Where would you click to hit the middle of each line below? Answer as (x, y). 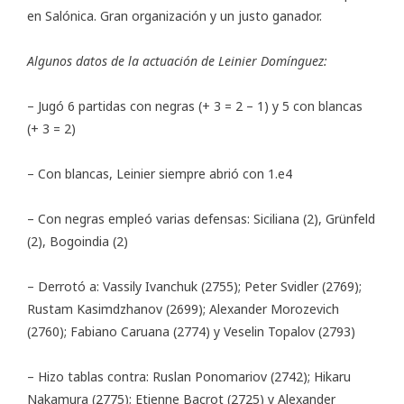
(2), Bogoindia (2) (78, 242)
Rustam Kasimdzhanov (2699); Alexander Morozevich (183, 309)
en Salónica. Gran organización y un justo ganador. (174, 16)
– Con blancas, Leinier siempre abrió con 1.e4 (160, 174)
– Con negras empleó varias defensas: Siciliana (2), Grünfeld (201, 219)
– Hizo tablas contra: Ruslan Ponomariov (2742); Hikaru (189, 377)
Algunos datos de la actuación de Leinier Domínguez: (177, 61)
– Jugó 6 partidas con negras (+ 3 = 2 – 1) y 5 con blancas (195, 106)
